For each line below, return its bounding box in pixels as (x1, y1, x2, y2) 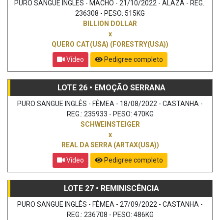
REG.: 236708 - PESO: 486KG (66, 210, 154, 219)
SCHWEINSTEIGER (80, 120, 140, 128)
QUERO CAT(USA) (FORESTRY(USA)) (52, 40, 168, 48)
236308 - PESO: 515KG (75, 9, 145, 17)
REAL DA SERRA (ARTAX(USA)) (61, 140, 159, 149)
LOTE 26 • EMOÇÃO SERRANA (57, 82, 165, 92)
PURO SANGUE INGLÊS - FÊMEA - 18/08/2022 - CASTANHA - (17, 99, 203, 108)
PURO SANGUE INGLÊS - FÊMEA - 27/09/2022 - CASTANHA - (17, 200, 203, 208)
